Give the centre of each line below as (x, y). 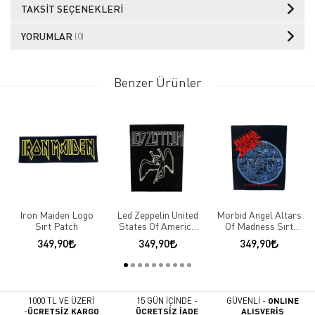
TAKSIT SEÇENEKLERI (72, 9)
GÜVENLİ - (247, 301)
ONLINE (284, 300)
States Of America (157, 226)
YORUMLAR (48, 36)
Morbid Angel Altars (259, 215)
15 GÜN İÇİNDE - (167, 300)
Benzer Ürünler (157, 82)
